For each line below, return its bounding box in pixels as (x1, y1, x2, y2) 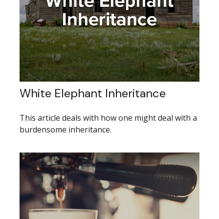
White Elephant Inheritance (20, 86, 166, 101)
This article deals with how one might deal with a (20, 112, 197, 124)
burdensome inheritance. (20, 124, 111, 135)
